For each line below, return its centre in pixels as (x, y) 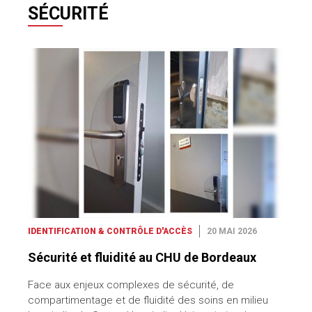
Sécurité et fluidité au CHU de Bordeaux (142, 258)
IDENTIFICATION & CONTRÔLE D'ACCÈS (110, 232)
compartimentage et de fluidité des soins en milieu (148, 301)
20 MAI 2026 (232, 232)
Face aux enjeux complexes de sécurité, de (131, 285)
